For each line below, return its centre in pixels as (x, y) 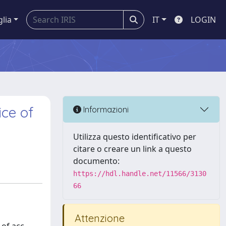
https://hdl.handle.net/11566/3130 (140, 174)
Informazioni (105, 109)
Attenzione (98, 218)
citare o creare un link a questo (132, 149)
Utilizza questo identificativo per (135, 137)
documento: (96, 161)
